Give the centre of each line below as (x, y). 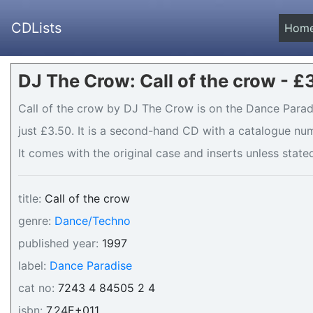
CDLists (36, 28)
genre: (35, 221)
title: (30, 198)
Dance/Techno (93, 221)
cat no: (36, 288)
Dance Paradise (91, 265)
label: (32, 265)
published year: (58, 243)
